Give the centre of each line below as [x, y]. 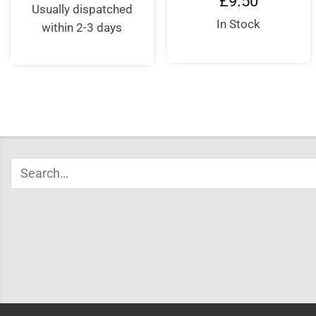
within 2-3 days [82, 28]
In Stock [239, 25]
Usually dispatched [82, 10]
